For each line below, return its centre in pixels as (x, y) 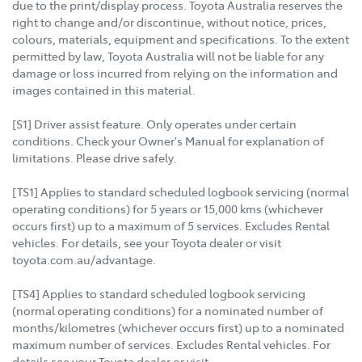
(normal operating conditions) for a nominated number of (168, 310)
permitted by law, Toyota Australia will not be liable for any (168, 55)
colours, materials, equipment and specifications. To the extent (181, 38)
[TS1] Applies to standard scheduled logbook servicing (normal (181, 191)
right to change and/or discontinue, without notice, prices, (169, 21)
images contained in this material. (104, 89)
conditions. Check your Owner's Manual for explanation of (168, 140)
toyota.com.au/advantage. (84, 259)
